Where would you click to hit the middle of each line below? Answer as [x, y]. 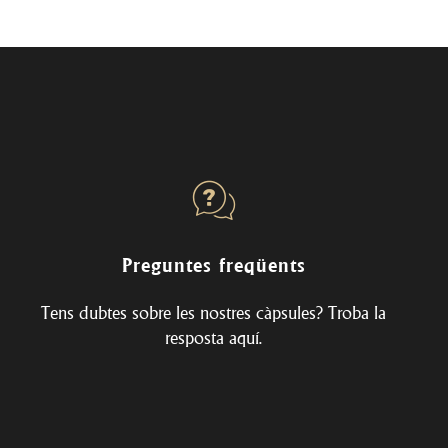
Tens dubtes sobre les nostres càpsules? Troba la [214, 312]
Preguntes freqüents [213, 264]
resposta [197, 337]
